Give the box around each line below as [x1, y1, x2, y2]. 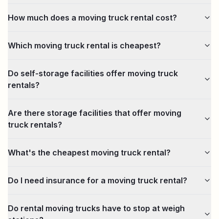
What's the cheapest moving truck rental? [8, 148, 171, 157]
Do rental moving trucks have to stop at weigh [8, 203, 185, 213]
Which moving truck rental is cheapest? [8, 41, 161, 50]
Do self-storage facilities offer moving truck [8, 68, 178, 78]
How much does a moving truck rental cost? [8, 13, 177, 22]
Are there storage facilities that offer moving [8, 108, 181, 118]
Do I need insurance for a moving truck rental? [8, 175, 187, 185]
